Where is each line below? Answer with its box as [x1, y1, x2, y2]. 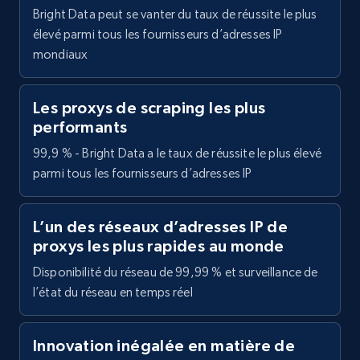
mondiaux [33, 47, 88, 63]
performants [33, 118, 128, 137]
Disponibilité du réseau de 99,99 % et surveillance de [33, 264, 318, 280]
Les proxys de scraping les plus [33, 99, 266, 117]
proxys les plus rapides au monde [33, 237, 284, 256]
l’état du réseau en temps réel [33, 284, 193, 301]
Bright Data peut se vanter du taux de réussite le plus [33, 6, 317, 22]
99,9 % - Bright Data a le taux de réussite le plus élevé [33, 145, 321, 162]
